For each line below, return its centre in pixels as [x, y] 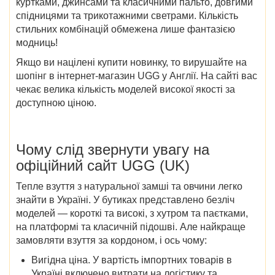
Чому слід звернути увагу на [113, 149]
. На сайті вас [227, 76]
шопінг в [37, 76]
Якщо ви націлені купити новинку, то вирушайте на [131, 62]
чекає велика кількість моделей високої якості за [126, 89]
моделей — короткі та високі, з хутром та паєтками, [132, 213]
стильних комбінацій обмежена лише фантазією [126, 29]
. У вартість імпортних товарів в [160, 260]
